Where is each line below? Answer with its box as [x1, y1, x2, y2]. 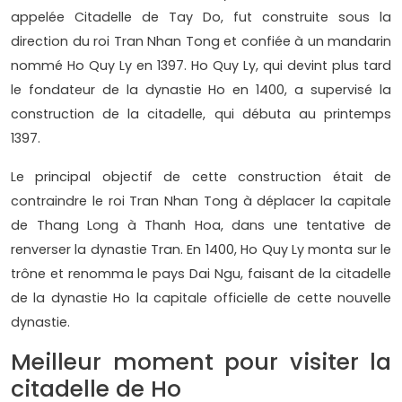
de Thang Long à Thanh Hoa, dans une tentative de [11, 216, 391, 235]
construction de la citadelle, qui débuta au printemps [11, 105, 391, 124]
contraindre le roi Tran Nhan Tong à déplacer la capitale [11, 192, 391, 211]
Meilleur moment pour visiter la [11, 346, 391, 379]
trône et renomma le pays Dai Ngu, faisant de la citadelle [11, 265, 391, 284]
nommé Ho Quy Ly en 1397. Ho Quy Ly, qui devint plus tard [11, 57, 391, 75]
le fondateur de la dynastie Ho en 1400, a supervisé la [11, 81, 391, 100]
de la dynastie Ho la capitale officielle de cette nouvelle [11, 289, 391, 308]
